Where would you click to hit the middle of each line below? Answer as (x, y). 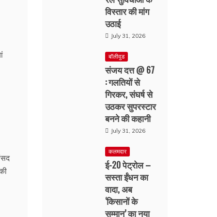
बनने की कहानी (128, 118)
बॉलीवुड (117, 56)
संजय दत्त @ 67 (130, 70)
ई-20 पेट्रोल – (128, 165)
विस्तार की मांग (127, 11)
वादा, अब (119, 189)
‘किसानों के (122, 201)
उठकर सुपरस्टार (131, 106)
